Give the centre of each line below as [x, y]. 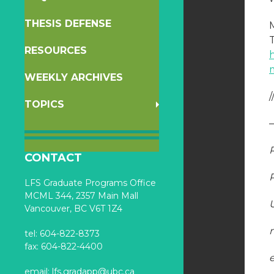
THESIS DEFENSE [68, 24]
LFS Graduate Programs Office [90, 183]
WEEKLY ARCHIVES [74, 77]
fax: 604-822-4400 [64, 246]
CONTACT [53, 158]
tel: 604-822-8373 [62, 234]
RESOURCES [56, 50]
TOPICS [44, 104]
